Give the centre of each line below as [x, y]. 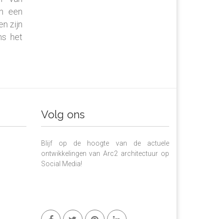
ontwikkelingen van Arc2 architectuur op [105, 153]
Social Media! [61, 164]
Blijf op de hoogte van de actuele [105, 143]
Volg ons [63, 114]
